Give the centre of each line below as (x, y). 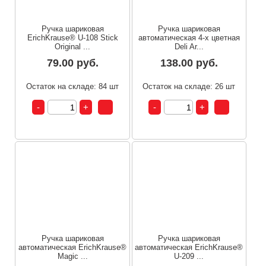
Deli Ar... (189, 47)
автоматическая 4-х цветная (189, 38)
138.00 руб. (189, 63)
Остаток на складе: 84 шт (73, 87)
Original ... (73, 47)
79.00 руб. (72, 63)
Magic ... (72, 256)
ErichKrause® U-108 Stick (72, 38)
